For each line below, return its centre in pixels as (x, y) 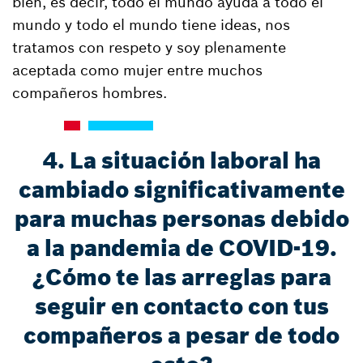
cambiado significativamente (181, 190)
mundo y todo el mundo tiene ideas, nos (151, 25)
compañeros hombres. (90, 93)
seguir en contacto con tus (181, 307)
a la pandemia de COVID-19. (181, 248)
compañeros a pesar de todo (181, 336)
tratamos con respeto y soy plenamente (149, 47)
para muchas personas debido (181, 219)
